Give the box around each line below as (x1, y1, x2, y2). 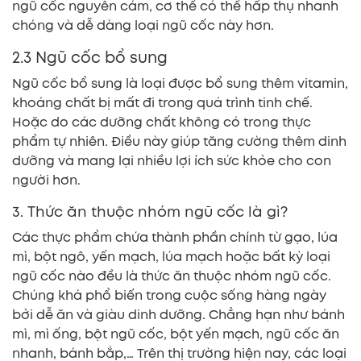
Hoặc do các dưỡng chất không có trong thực (12, 112, 311, 131)
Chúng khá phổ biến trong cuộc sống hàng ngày (12, 285, 326, 305)
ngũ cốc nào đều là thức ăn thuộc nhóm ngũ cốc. (12, 266, 331, 285)
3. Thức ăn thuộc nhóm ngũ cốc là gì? (12, 201, 288, 222)
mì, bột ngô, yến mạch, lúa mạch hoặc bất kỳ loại (12, 247, 330, 266)
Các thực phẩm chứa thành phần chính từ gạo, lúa (12, 227, 338, 247)
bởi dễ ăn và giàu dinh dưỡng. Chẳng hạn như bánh (12, 305, 345, 324)
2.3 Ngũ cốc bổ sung (12, 46, 168, 68)
